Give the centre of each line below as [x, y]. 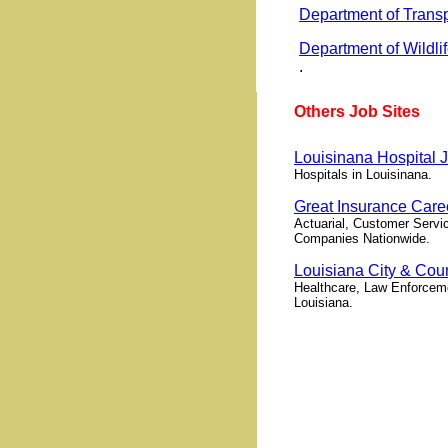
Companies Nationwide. [362, 238]
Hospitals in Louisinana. [363, 174]
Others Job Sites [357, 111]
